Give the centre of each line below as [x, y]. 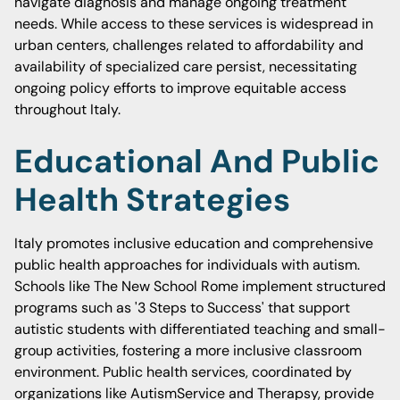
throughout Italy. [67, 109]
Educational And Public [197, 161]
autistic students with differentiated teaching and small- [200, 329]
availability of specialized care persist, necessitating [186, 67]
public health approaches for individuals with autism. [187, 265]
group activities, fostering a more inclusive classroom [188, 350]
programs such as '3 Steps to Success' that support [182, 308]
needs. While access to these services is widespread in [194, 24]
